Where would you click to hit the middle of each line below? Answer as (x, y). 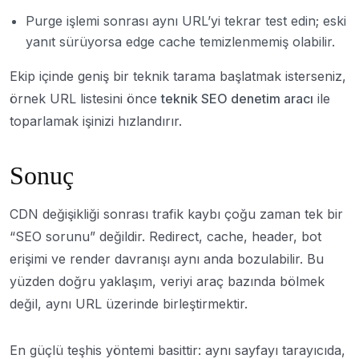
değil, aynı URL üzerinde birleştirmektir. (129, 304)
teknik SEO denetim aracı (237, 99)
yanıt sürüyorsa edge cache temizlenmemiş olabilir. (180, 42)
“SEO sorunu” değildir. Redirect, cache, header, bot (165, 236)
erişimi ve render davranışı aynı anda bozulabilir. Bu (167, 259)
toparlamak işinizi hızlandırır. (96, 121)
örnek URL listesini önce (85, 99)
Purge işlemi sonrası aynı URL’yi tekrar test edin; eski (186, 21)
